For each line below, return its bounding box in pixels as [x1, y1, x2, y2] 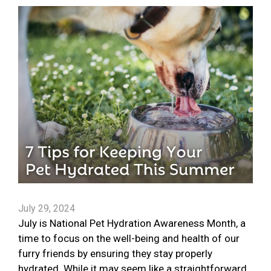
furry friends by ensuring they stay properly [18, 247, 212, 260]
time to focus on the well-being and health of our [18, 232, 240, 245]
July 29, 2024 [18, 203, 75, 215]
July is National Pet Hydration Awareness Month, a [18, 217, 246, 230]
